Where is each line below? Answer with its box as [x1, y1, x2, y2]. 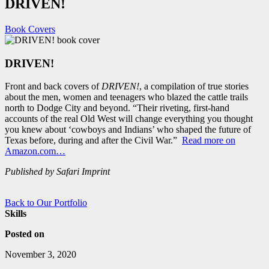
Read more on [182, 135, 235, 146]
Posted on [5, 229, 44, 240]
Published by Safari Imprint [5, 166, 110, 177]
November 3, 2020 [5, 249, 76, 260]
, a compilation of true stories [139, 81, 249, 92]
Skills [5, 208, 26, 219]
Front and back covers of [5, 81, 101, 92]
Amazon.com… [5, 146, 65, 157]
